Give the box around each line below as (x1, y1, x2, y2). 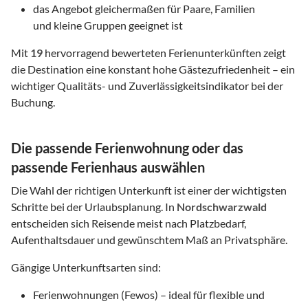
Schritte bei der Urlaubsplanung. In (11, 200, 177, 214)
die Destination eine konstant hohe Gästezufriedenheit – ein (11, 63, 295, 76)
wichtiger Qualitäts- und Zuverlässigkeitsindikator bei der (11, 79, 283, 93)
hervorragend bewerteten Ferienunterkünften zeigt (43, 46, 286, 60)
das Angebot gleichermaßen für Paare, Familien (33, 2, 255, 16)
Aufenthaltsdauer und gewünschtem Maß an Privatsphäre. (11, 233, 287, 247)
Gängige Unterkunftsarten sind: (11, 261, 161, 274)
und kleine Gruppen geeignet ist (33, 19, 183, 32)
